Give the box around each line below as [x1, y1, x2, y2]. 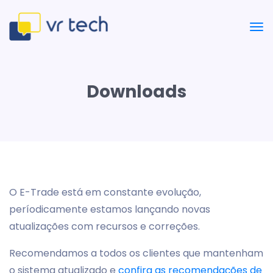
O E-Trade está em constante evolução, [9, 185, 201, 199]
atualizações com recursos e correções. [9, 219, 200, 233]
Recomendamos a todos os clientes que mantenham [9, 246, 263, 260]
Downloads [87, 80, 186, 104]
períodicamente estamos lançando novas [9, 202, 210, 216]
